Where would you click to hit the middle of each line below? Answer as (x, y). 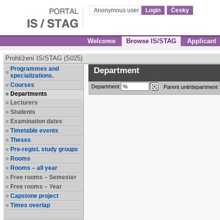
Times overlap (30, 205)
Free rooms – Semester (43, 177)
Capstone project (34, 196)
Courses (22, 85)
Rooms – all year (34, 168)
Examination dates (36, 121)
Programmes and (35, 69)
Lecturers (24, 103)
